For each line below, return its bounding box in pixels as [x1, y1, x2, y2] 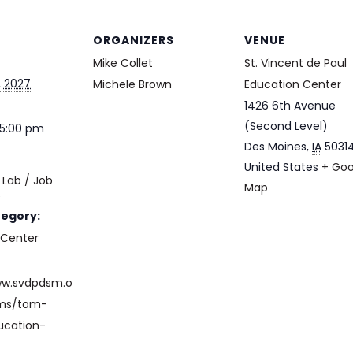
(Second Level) [244, 118, 328, 134]
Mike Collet [93, 55, 153, 71]
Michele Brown [93, 76, 172, 92]
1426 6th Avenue [244, 98, 336, 113]
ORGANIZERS [93, 32, 174, 48]
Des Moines [244, 139, 307, 154]
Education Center [244, 76, 341, 92]
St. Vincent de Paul [244, 55, 347, 71]
